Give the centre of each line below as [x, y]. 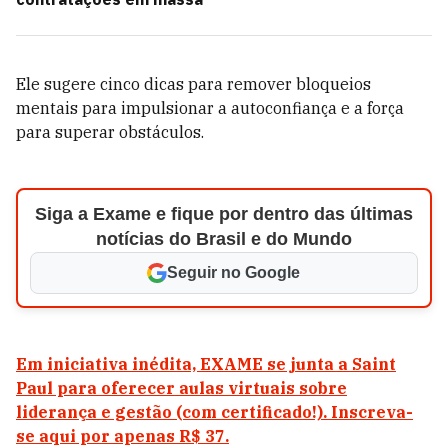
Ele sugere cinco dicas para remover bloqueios [193, 84]
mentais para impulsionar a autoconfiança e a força [210, 108]
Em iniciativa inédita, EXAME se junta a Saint [206, 364]
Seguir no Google [234, 272]
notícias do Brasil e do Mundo [223, 239]
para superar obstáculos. [110, 132]
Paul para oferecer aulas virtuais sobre [181, 388]
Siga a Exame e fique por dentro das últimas [223, 214]
